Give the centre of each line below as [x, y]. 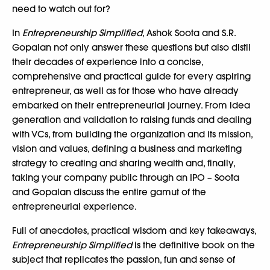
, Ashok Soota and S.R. [189, 33]
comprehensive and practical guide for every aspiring [131, 76]
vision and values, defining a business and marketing [127, 149]
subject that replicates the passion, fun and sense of [124, 259]
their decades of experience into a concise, [108, 62]
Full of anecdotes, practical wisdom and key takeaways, [134, 231]
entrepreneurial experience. [74, 206]
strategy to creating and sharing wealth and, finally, [124, 163]
